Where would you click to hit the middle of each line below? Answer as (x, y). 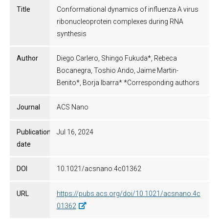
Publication (34, 132)
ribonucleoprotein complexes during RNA (120, 21)
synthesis (71, 33)
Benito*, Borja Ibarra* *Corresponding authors (128, 83)
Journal (28, 107)
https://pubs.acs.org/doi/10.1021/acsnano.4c (128, 193)
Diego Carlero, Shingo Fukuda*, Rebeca (117, 58)
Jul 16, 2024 (75, 132)
